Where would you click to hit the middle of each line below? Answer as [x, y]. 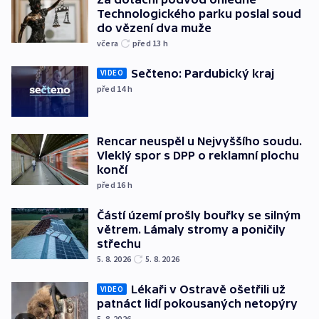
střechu [119, 244]
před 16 [112, 185]
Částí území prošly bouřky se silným [199, 215]
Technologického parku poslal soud [199, 13]
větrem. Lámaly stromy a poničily [191, 230]
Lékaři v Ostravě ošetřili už [208, 289]
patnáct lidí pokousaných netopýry [197, 304]
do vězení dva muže [154, 27]
